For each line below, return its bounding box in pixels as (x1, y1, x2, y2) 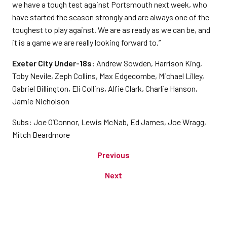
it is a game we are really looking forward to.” (12, 37, 161, 47)
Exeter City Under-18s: (12, 58, 96, 68)
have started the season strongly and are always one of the (12, 12, 209, 22)
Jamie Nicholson (12, 96, 69, 106)
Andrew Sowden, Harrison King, (96, 58, 202, 68)
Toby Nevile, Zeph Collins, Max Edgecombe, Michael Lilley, (12, 71, 204, 81)
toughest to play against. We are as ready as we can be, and (12, 25, 210, 34)
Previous (97, 150, 130, 160)
